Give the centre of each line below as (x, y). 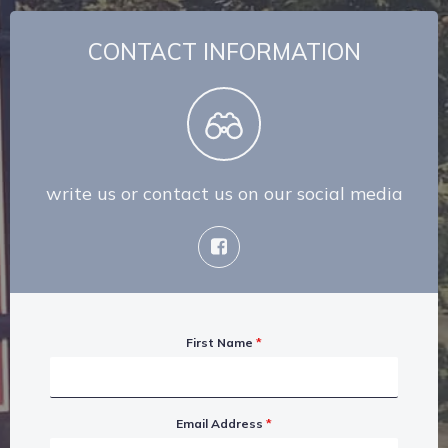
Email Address (221, 423)
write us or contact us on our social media (224, 193)
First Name (221, 342)
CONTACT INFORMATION (224, 51)
